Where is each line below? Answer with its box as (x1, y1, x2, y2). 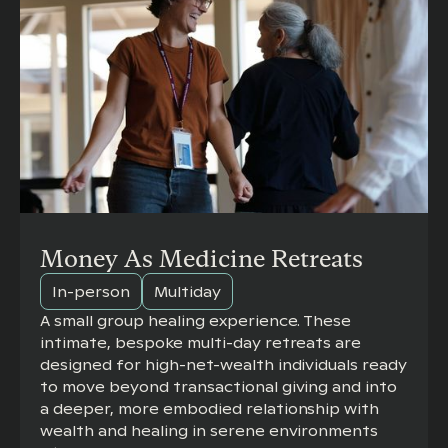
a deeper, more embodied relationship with (40, 400, 380, 419)
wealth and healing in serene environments (40, 422, 379, 441)
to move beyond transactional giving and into (40, 378, 398, 397)
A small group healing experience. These (40, 312, 352, 331)
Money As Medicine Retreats (40, 245, 363, 273)
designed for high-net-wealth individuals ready (40, 356, 408, 375)
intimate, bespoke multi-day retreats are (40, 334, 362, 353)
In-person (52, 282, 131, 301)
